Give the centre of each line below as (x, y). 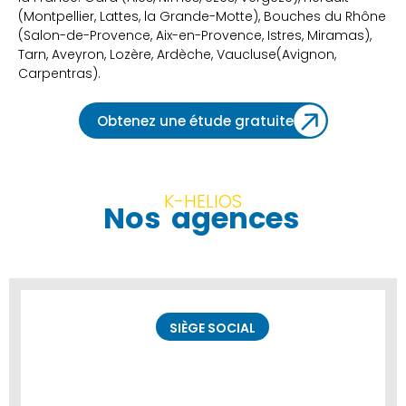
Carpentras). (59, 74)
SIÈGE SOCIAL (212, 329)
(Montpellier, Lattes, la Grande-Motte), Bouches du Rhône (202, 17)
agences (235, 218)
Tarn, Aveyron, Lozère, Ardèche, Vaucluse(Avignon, (177, 55)
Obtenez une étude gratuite (195, 121)
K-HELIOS (203, 202)
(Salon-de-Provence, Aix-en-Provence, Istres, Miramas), (195, 36)
